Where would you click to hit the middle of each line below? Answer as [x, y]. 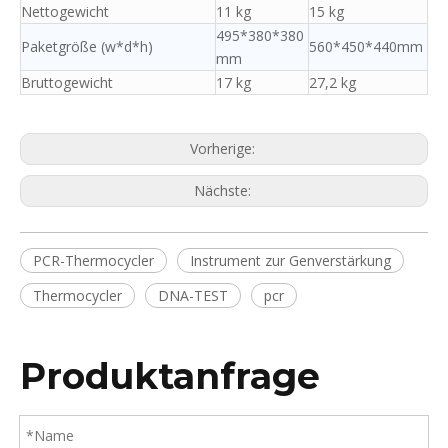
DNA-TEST [193, 296]
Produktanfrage [170, 376]
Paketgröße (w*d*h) [87, 47]
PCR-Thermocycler [93, 261]
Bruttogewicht [67, 83]
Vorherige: [224, 149]
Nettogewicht [65, 12]
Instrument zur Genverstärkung [290, 261]
